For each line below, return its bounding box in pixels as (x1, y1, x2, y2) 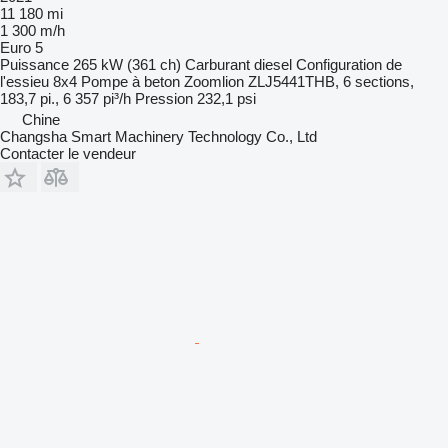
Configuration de (296, 55, 402, 73)
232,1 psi (197, 89, 256, 107)
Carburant (185, 55, 250, 73)
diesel (254, 55, 292, 73)
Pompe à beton (81, 72, 180, 90)
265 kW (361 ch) (73, 55, 181, 73)
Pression (135, 89, 193, 107)
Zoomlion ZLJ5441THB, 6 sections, (184, 72, 414, 90)
